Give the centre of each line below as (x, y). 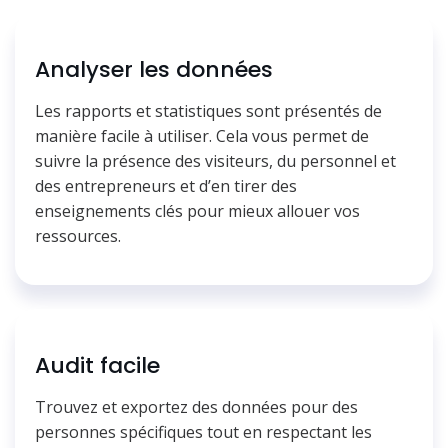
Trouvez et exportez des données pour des (196, 406)
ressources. (78, 235)
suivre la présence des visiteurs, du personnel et (215, 160)
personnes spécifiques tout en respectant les (203, 431)
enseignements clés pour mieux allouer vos (197, 210)
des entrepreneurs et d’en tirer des (166, 185)
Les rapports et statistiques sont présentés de (208, 110)
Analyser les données (154, 69)
